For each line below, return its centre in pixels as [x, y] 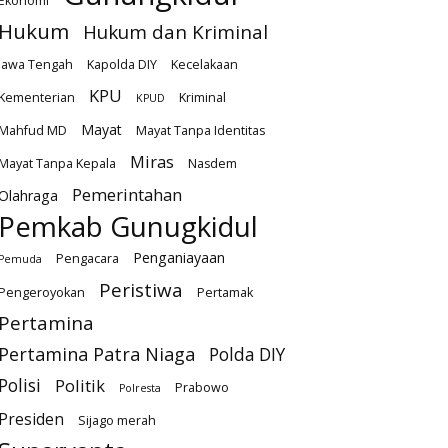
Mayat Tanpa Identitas [200, 131]
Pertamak [225, 293]
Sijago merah [117, 421]
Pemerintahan [127, 195]
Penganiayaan [179, 258]
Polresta [140, 388]
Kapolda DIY [122, 65]
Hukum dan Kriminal [175, 32]
